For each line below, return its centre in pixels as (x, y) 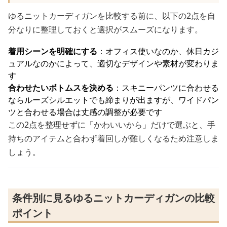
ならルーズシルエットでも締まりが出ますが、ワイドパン (113, 100)
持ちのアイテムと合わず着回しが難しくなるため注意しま (113, 138)
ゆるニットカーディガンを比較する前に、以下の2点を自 (112, 16)
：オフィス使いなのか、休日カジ (158, 51)
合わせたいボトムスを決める (61, 88)
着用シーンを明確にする (53, 51)
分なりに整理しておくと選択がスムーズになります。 (105, 29)
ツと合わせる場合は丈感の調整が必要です (85, 112)
